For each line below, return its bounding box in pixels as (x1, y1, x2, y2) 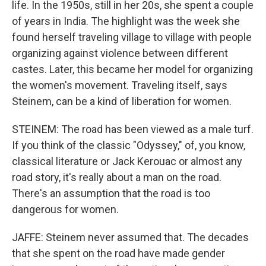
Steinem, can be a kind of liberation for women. (12, 95, 232, 107)
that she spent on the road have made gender (12, 247, 225, 259)
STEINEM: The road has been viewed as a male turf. (12, 123, 254, 135)
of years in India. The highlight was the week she (12, 15, 240, 27)
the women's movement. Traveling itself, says (12, 79, 227, 91)
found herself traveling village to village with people (12, 31, 252, 43)
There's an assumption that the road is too (12, 187, 210, 199)
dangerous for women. (12, 203, 119, 216)
